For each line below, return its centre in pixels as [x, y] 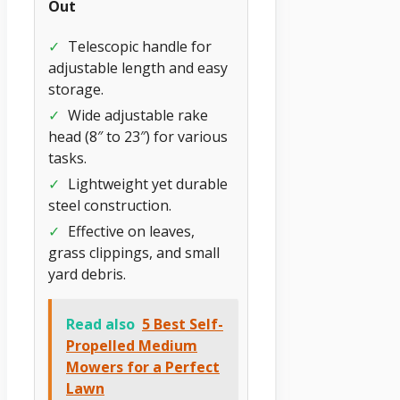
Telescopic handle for [138, 47]
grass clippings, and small [134, 253]
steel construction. [110, 206]
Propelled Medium [132, 346]
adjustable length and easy [138, 68]
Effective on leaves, [129, 232]
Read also [100, 325]
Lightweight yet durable [146, 184]
